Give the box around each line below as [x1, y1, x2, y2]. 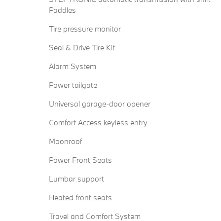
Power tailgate [49, 80, 97, 90]
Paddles [49, 5, 76, 15]
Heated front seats [49, 192, 112, 203]
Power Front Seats [49, 155, 112, 165]
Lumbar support [49, 174, 104, 184]
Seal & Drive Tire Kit [49, 42, 115, 53]
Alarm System [49, 61, 96, 72]
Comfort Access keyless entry [49, 117, 147, 128]
